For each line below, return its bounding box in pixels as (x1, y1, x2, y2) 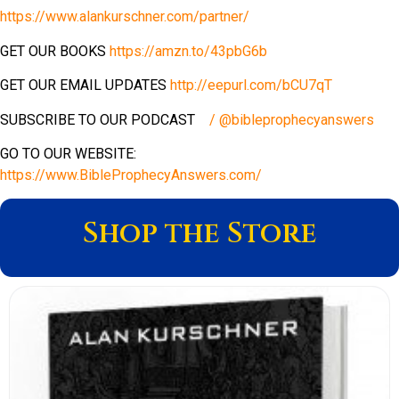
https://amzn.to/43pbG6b (110, 42, 267, 60)
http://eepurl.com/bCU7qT (170, 77, 332, 94)
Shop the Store (82, 215, 317, 254)
